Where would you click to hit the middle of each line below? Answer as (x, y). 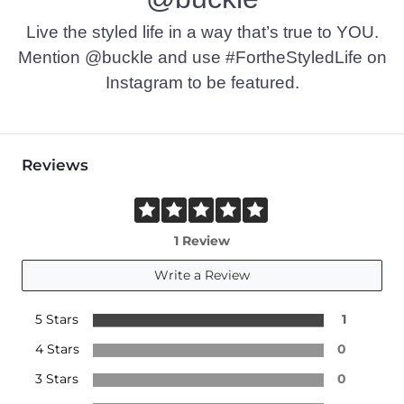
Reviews (55, 165)
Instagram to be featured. (202, 82)
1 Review (202, 240)
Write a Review (202, 275)
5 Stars (57, 319)
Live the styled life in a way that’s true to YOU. (202, 32)
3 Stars (57, 378)
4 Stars (57, 349)
